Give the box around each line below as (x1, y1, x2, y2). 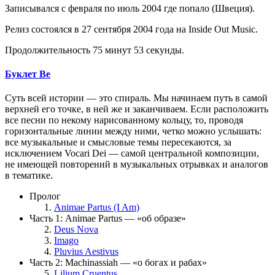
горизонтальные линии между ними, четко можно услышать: (5, 126, 261, 137)
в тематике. (5, 170, 53, 181)
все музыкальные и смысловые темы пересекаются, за (5, 137, 231, 148)
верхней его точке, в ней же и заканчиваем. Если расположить (5, 104, 268, 115)
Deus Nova (54, 224, 98, 235)
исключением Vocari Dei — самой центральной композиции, (5, 148, 259, 159)
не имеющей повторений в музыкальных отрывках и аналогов (5, 159, 268, 170)
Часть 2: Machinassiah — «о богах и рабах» (29, 257, 207, 268)
